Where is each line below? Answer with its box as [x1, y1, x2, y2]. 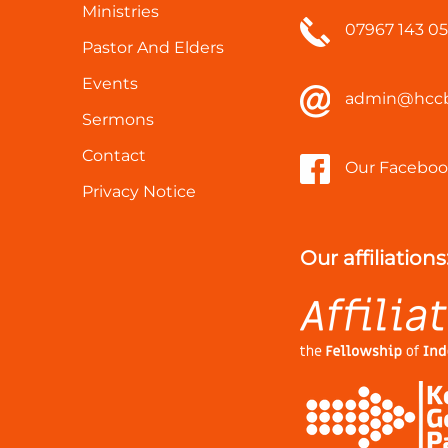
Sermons [82, 110, 154, 129]
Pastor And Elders [82, 38, 224, 57]
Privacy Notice [82, 182, 196, 201]
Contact [82, 146, 146, 165]
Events [82, 74, 138, 93]
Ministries [82, 2, 159, 21]
